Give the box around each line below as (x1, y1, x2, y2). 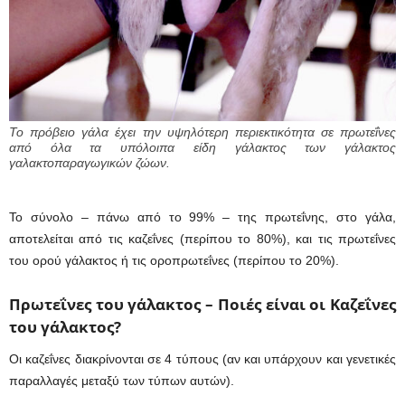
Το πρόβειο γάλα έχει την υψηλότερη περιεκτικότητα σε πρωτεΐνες (9, 124, 396, 139)
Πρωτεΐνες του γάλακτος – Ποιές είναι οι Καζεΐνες (9, 293, 396, 315)
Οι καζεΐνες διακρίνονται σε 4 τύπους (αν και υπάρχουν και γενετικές (9, 351, 396, 366)
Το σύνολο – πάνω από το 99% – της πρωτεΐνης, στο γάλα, (9, 209, 396, 224)
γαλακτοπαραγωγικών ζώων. (9, 155, 170, 170)
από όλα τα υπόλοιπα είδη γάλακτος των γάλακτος (9, 139, 396, 155)
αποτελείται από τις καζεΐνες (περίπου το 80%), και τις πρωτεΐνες (9, 231, 396, 246)
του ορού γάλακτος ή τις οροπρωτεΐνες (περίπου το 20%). (9, 252, 339, 268)
